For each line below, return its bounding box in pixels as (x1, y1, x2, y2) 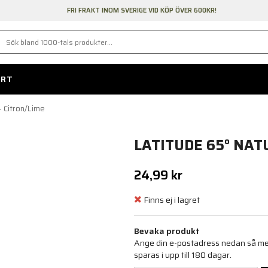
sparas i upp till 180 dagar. (134, 248, 232, 261)
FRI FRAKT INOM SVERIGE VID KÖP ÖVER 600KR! (66, 5, 217, 16)
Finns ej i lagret (144, 193, 200, 207)
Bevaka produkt (134, 224, 200, 237)
